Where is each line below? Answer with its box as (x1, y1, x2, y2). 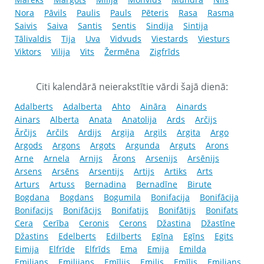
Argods (15, 140, 42, 151)
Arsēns (52, 166, 79, 177)
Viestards (151, 33, 188, 45)
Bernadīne (136, 179, 177, 190)
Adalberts (15, 101, 53, 113)
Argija (111, 127, 134, 138)
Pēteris (141, 7, 169, 19)
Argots (90, 140, 115, 151)
